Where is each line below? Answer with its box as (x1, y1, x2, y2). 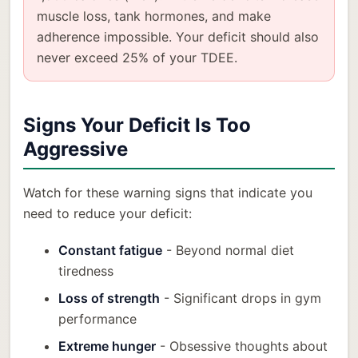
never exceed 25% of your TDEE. (37, 50, 237, 66)
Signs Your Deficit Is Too (23, 113, 251, 137)
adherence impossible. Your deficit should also (37, 29, 319, 46)
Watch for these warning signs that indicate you (23, 185, 312, 201)
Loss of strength (58, 290, 160, 307)
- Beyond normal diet (162, 242, 294, 259)
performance (58, 311, 137, 328)
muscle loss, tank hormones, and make (37, 8, 271, 25)
